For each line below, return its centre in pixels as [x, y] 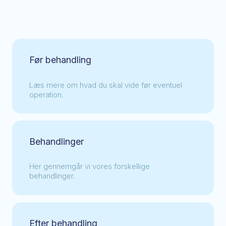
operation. [46, 94]
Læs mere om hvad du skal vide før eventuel [106, 85]
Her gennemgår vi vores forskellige [90, 166]
